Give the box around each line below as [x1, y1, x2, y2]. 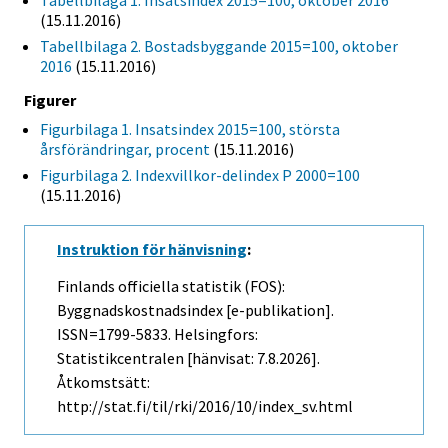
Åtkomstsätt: [57, 372, 150, 393]
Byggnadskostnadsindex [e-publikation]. [57, 300, 334, 321]
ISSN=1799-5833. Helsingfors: [57, 324, 258, 345]
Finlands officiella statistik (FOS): [57, 276, 285, 297]
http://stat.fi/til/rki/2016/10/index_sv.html [57, 396, 353, 417]
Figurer [24, 90, 76, 111]
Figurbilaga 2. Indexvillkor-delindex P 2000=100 [40, 165, 360, 186]
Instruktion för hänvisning [57, 239, 247, 260]
